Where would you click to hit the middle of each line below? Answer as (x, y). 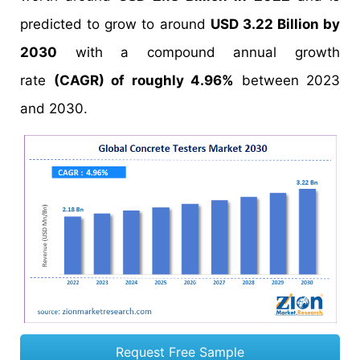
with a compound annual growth (198, 52)
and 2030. (54, 108)
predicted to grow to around (115, 24)
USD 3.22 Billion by (275, 24)
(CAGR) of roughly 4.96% (143, 80)
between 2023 (287, 80)
